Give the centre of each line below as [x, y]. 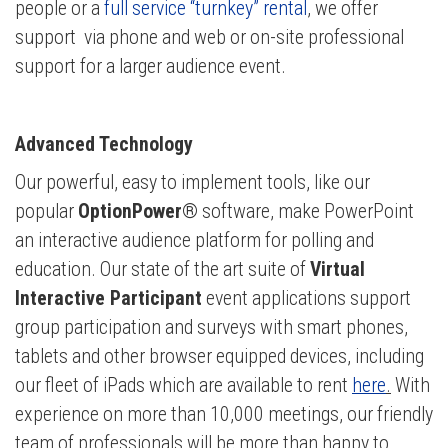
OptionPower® [138, 212]
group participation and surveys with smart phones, [211, 328]
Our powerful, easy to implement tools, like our [192, 183]
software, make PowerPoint [306, 212]
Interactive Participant [108, 299]
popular [46, 212]
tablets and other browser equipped [152, 357]
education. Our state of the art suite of [162, 270]
